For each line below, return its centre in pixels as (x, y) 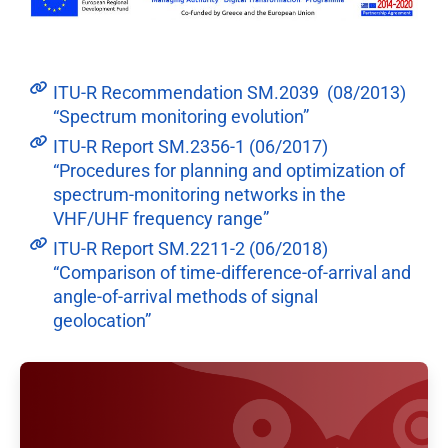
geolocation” (101, 320)
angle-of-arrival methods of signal (185, 296)
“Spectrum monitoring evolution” (180, 116)
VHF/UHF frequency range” (160, 218)
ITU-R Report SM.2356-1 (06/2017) (190, 146)
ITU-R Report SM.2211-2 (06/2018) (190, 248)
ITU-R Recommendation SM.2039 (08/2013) (229, 92)
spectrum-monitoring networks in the (199, 194)
